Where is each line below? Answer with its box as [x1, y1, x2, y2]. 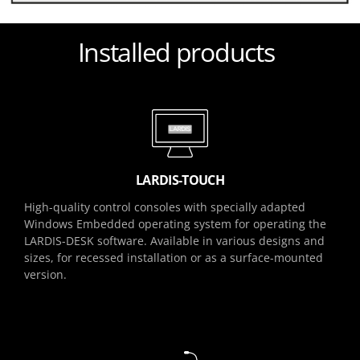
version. [24, 267, 67, 283]
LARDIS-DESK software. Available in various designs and [24, 233, 325, 249]
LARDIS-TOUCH [135, 171, 225, 190]
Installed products [77, 35, 275, 70]
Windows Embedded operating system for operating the [24, 216, 326, 232]
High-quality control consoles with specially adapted [24, 199, 305, 215]
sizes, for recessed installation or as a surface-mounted [24, 250, 323, 266]
